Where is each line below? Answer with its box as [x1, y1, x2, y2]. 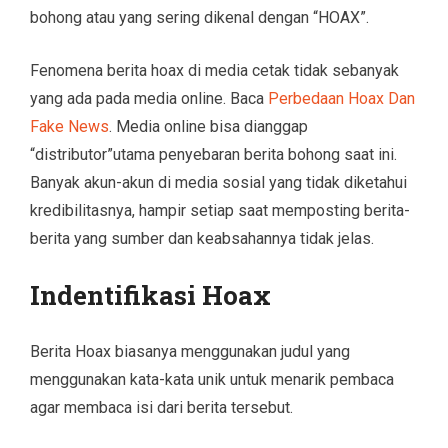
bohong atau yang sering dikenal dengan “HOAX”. [30, 7, 369, 27]
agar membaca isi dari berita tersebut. [30, 397, 293, 417]
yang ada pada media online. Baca [30, 88, 268, 108]
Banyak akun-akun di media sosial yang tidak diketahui [30, 172, 407, 192]
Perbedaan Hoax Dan [268, 88, 415, 108]
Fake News [30, 116, 109, 136]
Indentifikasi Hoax [30, 277, 271, 312]
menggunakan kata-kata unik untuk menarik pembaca [30, 369, 394, 389]
